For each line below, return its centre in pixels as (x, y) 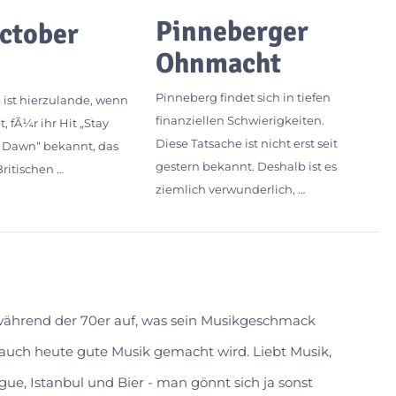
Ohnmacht (218, 64)
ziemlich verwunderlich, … (230, 190)
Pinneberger (232, 32)
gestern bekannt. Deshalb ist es (246, 167)
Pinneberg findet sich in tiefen (243, 98)
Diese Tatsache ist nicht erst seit (246, 144)
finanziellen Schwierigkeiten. (240, 121)
